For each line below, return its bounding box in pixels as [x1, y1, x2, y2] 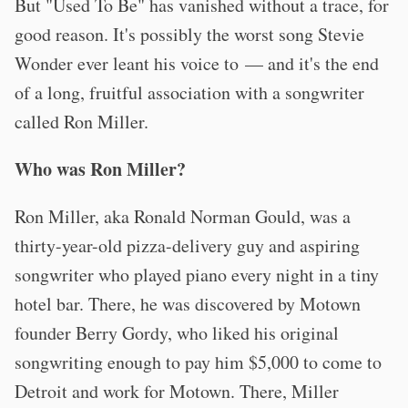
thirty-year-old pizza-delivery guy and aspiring [15, 232, 360, 258]
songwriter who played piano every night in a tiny [15, 261, 379, 287]
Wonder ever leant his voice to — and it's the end [15, 50, 379, 76]
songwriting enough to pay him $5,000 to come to [15, 349, 382, 374]
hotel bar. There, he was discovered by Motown [15, 291, 361, 316]
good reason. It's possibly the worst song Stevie [15, 21, 364, 46]
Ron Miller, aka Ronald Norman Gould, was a [15, 203, 351, 229]
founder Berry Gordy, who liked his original [15, 320, 339, 345]
